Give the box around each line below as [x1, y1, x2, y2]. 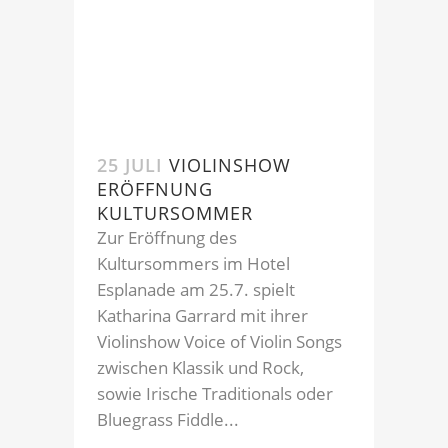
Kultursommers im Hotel [97, 251, 290, 275]
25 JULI [97, 152, 163, 177]
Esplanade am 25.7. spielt [97, 277, 295, 301]
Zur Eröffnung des [97, 225, 237, 249]
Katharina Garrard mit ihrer [97, 303, 308, 327]
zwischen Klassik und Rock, [97, 355, 304, 379]
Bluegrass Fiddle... [97, 407, 239, 431]
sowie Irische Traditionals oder [97, 381, 333, 405]
